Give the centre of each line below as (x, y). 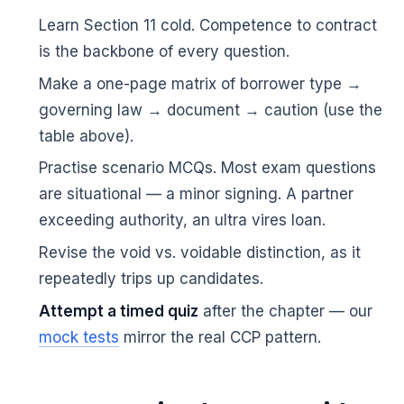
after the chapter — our (285, 311)
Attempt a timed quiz (118, 311)
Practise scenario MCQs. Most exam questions (207, 168)
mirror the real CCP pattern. (220, 337)
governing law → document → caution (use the (210, 110)
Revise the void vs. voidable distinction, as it (199, 253)
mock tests (78, 337)
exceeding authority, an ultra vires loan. (182, 220)
